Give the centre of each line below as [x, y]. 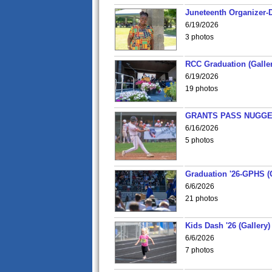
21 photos [202, 199]
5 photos [199, 140]
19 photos [202, 89]
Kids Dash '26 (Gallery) [228, 226]
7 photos [199, 250]
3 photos [199, 37]
